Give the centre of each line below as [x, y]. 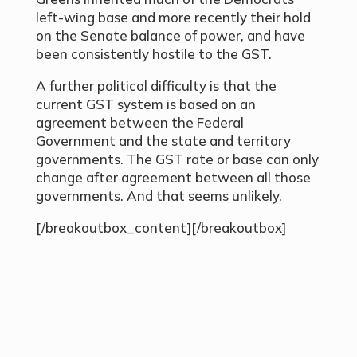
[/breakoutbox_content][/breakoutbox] [161, 228]
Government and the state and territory [163, 141]
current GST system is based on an [145, 104]
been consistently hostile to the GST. [153, 54]
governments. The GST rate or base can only [177, 159]
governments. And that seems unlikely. [159, 196]
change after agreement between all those [173, 178]
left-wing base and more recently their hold [173, 18]
